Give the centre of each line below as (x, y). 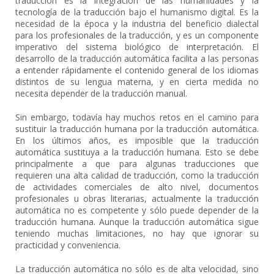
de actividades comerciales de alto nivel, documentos (137, 187)
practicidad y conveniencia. (68, 245)
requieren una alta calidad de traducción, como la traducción (137, 175)
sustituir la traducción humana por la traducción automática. (137, 129)
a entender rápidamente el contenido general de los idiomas (137, 70)
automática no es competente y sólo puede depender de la (137, 210)
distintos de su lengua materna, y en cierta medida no (137, 82)
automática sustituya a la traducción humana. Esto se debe (137, 152)
